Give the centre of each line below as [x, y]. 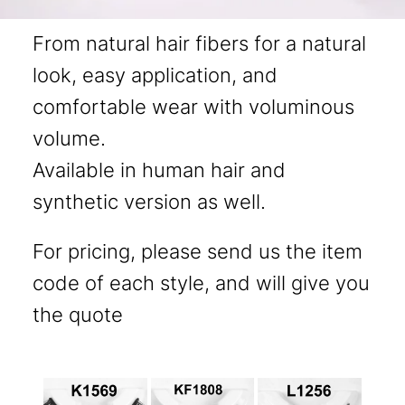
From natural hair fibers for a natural [199, 43]
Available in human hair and [159, 170]
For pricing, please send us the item [197, 251]
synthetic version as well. [149, 202]
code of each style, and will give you [201, 283]
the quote [77, 315]
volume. [69, 138]
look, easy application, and [155, 75]
